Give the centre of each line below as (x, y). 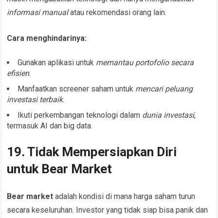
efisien (18, 73)
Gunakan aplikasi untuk (57, 63)
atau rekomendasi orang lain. (118, 13)
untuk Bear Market (60, 169)
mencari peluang (164, 89)
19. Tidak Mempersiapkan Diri (92, 152)
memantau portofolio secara (145, 63)
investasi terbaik (35, 100)
